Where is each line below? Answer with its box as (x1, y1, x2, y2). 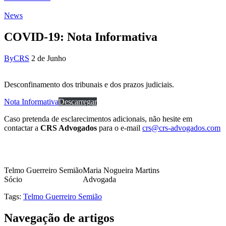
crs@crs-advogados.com (142, 123, 220, 132)
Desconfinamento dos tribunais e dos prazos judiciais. (4, 80, 174, 89)
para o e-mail (97, 123, 142, 132)
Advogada (83, 175, 116, 184)
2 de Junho (31, 53, 66, 63)
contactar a (4, 123, 40, 132)
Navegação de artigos (4, 211, 114, 224)
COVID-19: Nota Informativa (4, 30, 157, 43)
